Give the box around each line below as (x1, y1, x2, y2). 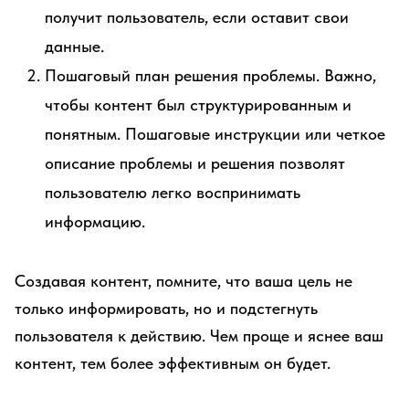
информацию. (45, 212, 145, 231)
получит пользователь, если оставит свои (45, 7, 349, 26)
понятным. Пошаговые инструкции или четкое (45, 124, 385, 143)
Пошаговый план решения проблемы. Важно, (45, 66, 376, 85)
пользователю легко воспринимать (45, 183, 300, 202)
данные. (45, 37, 104, 56)
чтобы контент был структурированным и (45, 95, 351, 114)
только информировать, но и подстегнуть (15, 299, 318, 318)
